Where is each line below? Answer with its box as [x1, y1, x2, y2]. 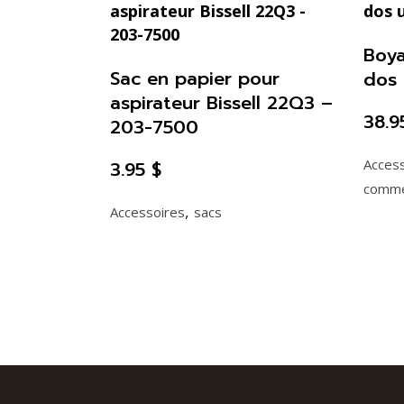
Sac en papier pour [110, 65, 280, 93]
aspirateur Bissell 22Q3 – [110, 89, 333, 117]
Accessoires [110, 203, 185, 222]
